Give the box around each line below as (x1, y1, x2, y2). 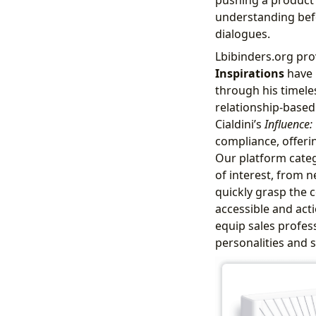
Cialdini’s (214, 116, 265, 132)
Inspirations (214, 65, 284, 81)
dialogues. (214, 25, 270, 42)
